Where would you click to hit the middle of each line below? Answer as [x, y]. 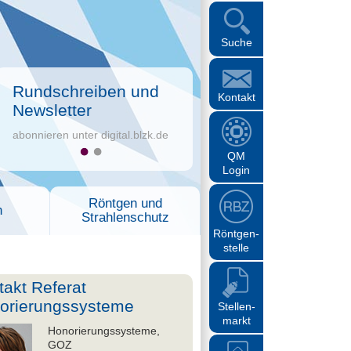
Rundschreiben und [86, 91]
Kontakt [236, 97]
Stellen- [236, 306]
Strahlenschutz [125, 217]
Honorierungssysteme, [104, 331]
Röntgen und [125, 203]
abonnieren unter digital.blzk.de [90, 135]
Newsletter [52, 110]
